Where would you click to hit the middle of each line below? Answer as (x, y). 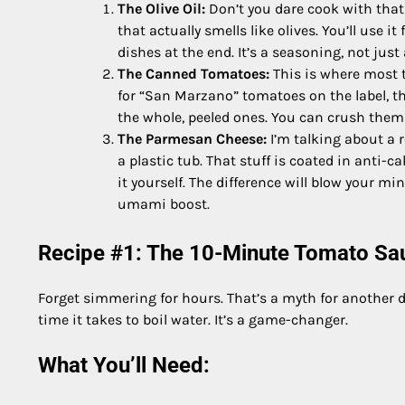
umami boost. (164, 204)
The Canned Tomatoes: (193, 74)
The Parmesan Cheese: (192, 139)
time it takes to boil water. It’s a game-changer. (193, 320)
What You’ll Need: (124, 366)
